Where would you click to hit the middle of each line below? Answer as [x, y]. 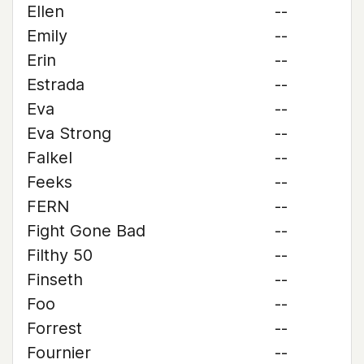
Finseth [55, 279]
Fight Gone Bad [86, 231]
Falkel [50, 158]
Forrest [54, 328]
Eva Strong [69, 133]
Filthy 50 [60, 255]
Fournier [59, 353]
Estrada [56, 84]
